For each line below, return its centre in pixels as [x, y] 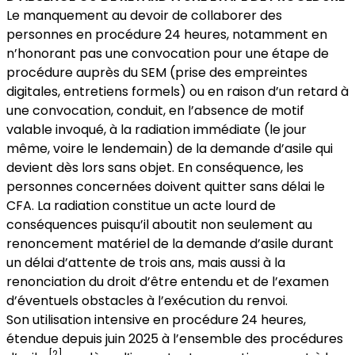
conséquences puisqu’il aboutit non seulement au [159, 225]
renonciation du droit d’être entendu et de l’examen [168, 282]
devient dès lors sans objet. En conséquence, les [155, 168]
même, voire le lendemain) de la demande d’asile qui [170, 149]
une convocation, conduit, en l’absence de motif [155, 111]
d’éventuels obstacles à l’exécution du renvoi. [147, 301]
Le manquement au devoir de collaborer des [144, 16]
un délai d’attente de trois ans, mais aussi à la [146, 263]
